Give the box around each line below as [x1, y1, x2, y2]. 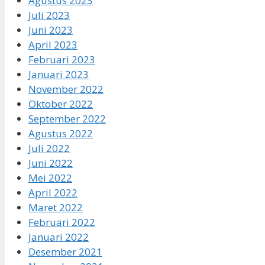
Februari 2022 [28, 215, 95, 229]
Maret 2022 [28, 200, 83, 214]
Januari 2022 [28, 230, 89, 244]
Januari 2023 [28, 67, 89, 81]
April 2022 [28, 185, 77, 199]
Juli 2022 [28, 141, 70, 155]
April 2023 [28, 37, 77, 51]
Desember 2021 [28, 244, 102, 258]
